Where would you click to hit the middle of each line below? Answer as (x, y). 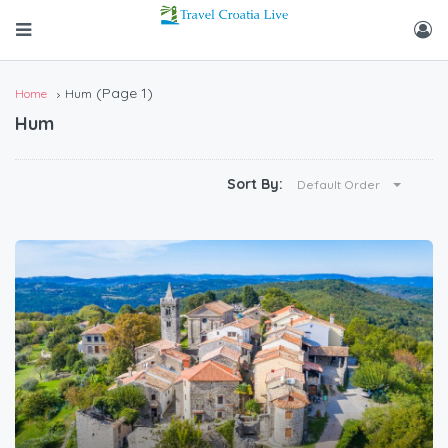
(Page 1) (122, 93)
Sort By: (255, 183)
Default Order (338, 184)
